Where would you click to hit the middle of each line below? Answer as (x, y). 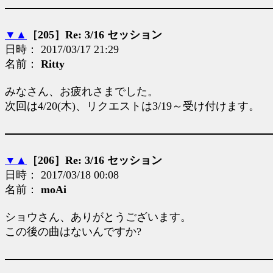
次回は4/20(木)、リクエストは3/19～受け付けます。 (132, 106)
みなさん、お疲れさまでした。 (82, 91)
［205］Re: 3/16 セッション (94, 35)
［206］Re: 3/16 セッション (94, 160)
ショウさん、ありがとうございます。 (98, 217)
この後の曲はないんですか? (73, 232)
